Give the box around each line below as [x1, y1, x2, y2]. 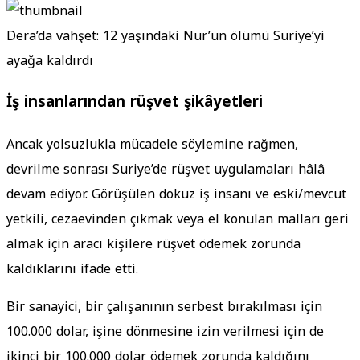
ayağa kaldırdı [6, 47, 93, 73]
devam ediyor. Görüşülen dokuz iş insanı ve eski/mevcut [6, 182, 346, 207]
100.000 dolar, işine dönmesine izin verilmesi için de [6, 319, 324, 345]
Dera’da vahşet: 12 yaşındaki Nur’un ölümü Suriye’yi [6, 22, 325, 48]
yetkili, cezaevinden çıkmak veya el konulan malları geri [6, 207, 349, 232]
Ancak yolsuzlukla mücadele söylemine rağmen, [6, 132, 298, 157]
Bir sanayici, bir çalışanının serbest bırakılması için [6, 294, 322, 320]
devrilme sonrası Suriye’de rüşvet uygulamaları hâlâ [6, 157, 325, 182]
